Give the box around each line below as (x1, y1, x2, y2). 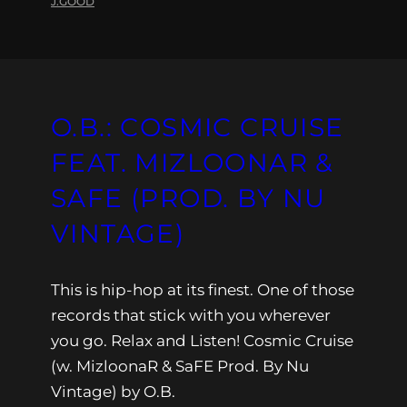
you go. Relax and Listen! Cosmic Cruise (51, 331, 353, 350)
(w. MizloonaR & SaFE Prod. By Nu (51, 356, 309, 375)
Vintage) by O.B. (51, 382, 175, 401)
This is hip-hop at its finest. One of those (51, 280, 354, 299)
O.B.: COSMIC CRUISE (51, 111, 344, 143)
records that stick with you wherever (51, 305, 331, 324)
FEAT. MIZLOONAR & (51, 146, 334, 178)
